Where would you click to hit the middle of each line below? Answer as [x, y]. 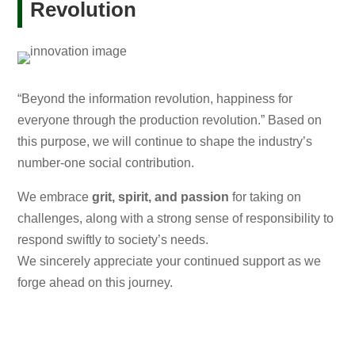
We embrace [55, 197]
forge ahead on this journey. [95, 283]
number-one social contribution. [106, 163]
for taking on [265, 197]
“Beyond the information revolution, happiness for [155, 99]
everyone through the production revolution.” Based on [170, 120]
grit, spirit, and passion [161, 197]
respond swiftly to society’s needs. [113, 240]
